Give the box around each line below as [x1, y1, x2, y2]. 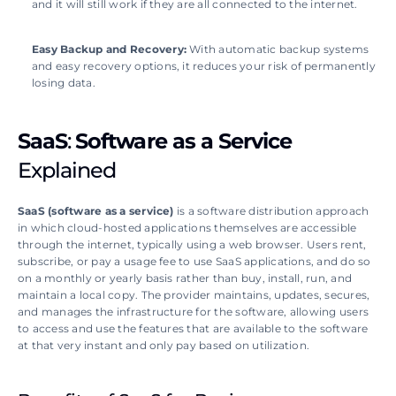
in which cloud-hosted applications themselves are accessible [18, 221, 357, 234]
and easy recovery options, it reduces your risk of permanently [32, 59, 376, 72]
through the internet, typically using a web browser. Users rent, [18, 238, 367, 251]
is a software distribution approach [173, 204, 369, 217]
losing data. [32, 76, 95, 89]
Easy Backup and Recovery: [32, 42, 190, 56]
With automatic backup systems [189, 42, 369, 56]
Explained [18, 157, 117, 183]
